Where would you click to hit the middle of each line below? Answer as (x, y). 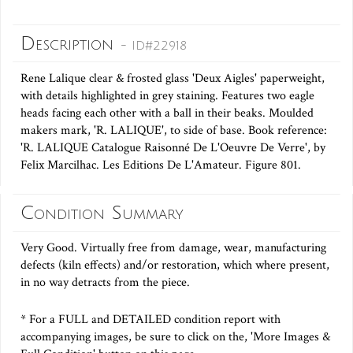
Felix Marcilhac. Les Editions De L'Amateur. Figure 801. (161, 165)
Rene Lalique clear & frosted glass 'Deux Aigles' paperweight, (173, 79)
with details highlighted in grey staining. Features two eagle (167, 96)
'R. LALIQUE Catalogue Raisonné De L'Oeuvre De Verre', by (173, 148)
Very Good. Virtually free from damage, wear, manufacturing (173, 248)
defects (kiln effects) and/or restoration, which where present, (175, 266)
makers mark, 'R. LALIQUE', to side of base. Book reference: (174, 131)
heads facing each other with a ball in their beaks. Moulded (167, 113)
